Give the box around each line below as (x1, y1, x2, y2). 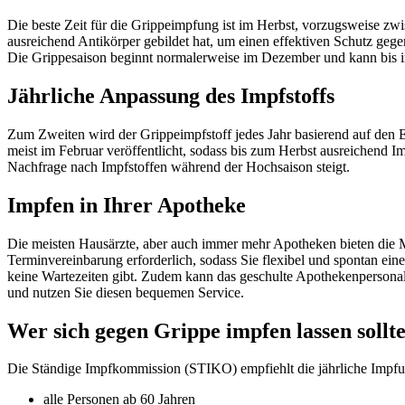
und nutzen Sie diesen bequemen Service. (7, 284, 244, 300)
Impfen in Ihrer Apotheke (7, 193, 246, 217)
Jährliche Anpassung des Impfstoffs (7, 83, 334, 108)
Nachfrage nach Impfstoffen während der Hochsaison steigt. (7, 158, 350, 174)
